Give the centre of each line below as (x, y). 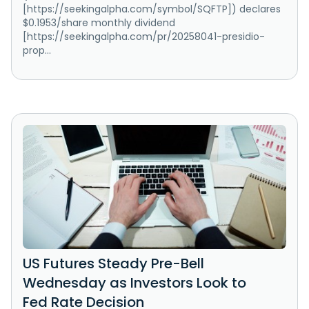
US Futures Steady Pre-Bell (113, 264)
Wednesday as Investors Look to (134, 283)
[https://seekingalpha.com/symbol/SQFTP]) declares (152, 9)
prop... (37, 51)
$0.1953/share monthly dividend (99, 23)
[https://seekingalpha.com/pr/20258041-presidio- (144, 37)
